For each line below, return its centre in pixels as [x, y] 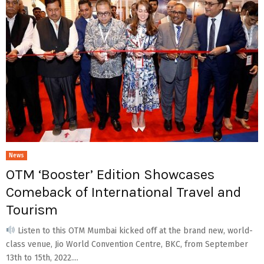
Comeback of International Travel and [123, 192]
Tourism [32, 209]
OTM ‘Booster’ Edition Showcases [110, 174]
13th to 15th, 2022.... [42, 258]
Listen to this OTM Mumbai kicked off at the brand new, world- [134, 230]
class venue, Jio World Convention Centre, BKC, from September [127, 244]
